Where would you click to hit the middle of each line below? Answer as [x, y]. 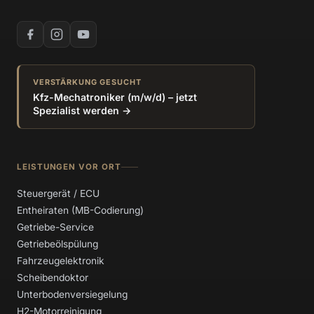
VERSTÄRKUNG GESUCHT [87, 82]
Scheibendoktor [53, 277]
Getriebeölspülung [57, 244]
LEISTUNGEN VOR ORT [69, 166]
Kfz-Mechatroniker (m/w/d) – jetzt [115, 97]
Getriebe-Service [55, 227]
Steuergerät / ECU [58, 193]
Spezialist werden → [82, 110]
